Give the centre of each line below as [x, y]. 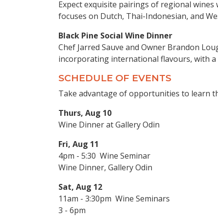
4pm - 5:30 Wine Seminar [104, 156]
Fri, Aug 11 [79, 144]
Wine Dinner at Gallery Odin [109, 125]
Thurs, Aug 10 [85, 113]
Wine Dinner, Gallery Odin [105, 168]
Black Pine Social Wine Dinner [116, 36]
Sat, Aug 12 [80, 187]
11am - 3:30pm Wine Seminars [114, 199]
